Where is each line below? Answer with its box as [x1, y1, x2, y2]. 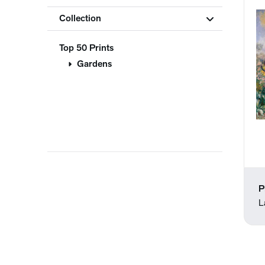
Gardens [77, 60, 112, 69]
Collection [59, 14, 101, 24]
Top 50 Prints [59, 44, 114, 53]
